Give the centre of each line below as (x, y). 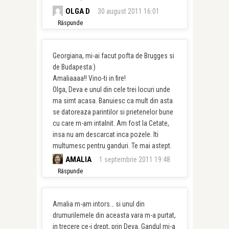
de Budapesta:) (74, 67)
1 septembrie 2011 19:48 (134, 159)
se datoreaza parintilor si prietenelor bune (113, 112)
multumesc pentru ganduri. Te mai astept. (112, 146)
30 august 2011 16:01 (128, 11)
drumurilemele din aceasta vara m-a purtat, (114, 215)
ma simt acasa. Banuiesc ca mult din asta (112, 101)
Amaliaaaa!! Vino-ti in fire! (89, 78)
